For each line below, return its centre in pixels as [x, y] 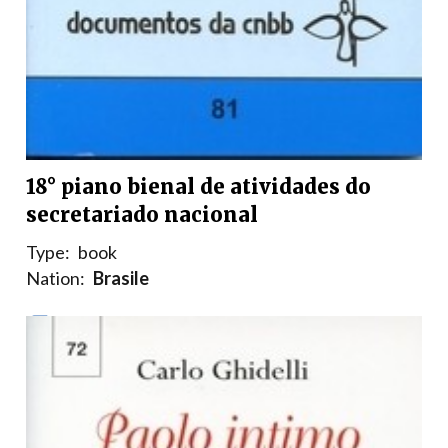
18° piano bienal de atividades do [198, 187]
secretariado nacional [142, 215]
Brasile [121, 278]
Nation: [55, 278]
